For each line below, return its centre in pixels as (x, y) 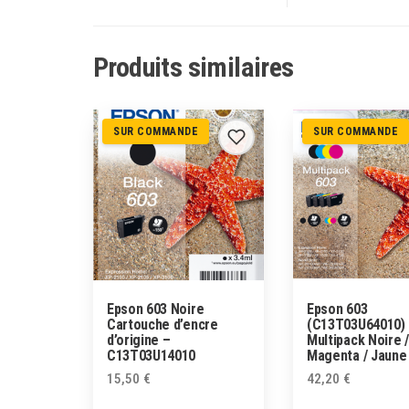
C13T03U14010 (152, 355)
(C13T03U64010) (356, 324)
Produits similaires (194, 67)
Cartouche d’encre (163, 324)
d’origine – (139, 340)
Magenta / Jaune (357, 355)
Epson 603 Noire (156, 309)
